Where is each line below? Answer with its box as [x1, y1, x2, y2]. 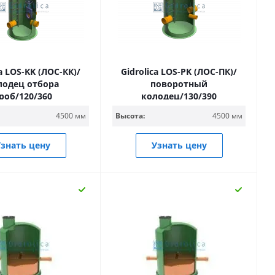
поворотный [150, 78, 207, 90]
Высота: [115, 110, 145, 121]
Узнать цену [151, 139, 207, 151]
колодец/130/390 [141, 90, 217, 102]
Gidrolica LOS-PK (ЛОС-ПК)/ [121, 66, 237, 77]
